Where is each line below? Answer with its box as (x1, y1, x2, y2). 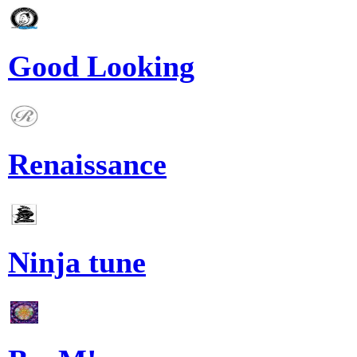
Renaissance (8, 147, 167, 182)
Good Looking (8, 49, 194, 84)
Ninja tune (8, 245, 146, 280)
